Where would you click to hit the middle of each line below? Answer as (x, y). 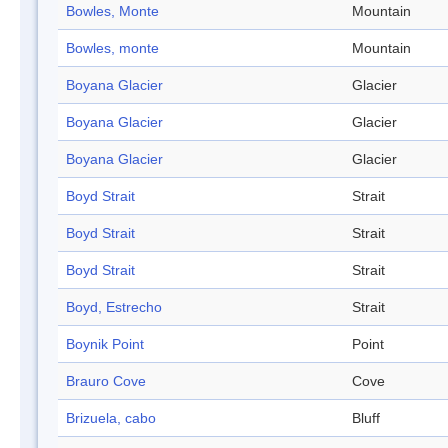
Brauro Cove (106, 381)
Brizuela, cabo (111, 418)
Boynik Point (105, 344)
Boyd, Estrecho (114, 307)
